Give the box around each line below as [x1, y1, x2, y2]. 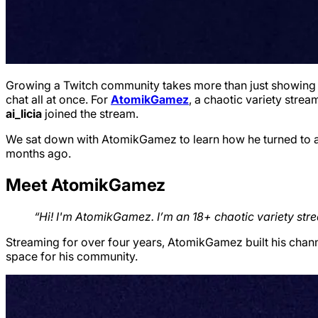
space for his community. [6, 248, 138, 263]
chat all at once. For [6, 92, 111, 106]
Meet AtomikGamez [6, 174, 165, 195]
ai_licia [6, 106, 42, 121]
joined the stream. [42, 106, 138, 121]
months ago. [6, 146, 71, 160]
